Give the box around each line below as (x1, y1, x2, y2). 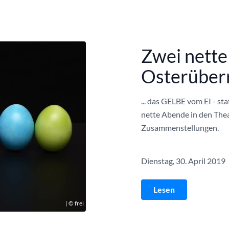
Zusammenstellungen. (141, 122, 219, 132)
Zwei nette (141, 44, 227, 67)
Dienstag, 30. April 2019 (141, 155, 225, 166)
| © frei (65, 199, 84, 207)
